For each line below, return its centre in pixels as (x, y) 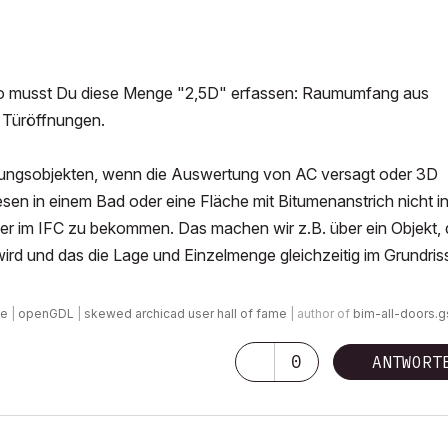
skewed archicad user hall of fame (185, 313)
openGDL (46, 313)
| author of (320, 313)
